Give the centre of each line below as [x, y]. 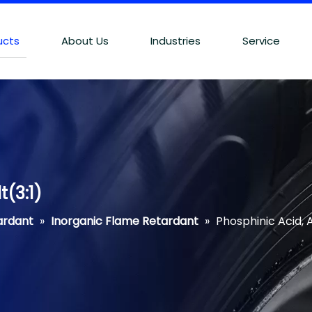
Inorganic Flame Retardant [125, 221]
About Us [85, 41]
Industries [175, 41]
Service [261, 41]
